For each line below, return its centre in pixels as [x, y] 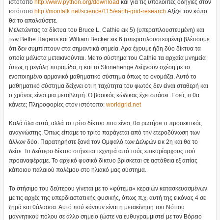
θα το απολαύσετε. [33, 21]
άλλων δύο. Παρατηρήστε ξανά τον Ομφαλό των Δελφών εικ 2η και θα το [103, 142]
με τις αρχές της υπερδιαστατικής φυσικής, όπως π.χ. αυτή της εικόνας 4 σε [107, 198]
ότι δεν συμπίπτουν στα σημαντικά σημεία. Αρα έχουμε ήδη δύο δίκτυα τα [105, 49]
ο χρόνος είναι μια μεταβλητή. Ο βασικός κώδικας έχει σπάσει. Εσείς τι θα [104, 96]
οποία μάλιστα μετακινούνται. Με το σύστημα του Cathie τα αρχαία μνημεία [107, 58]
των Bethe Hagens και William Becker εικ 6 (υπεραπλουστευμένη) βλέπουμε [109, 40]
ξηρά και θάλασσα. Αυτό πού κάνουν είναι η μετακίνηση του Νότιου [96, 207]
